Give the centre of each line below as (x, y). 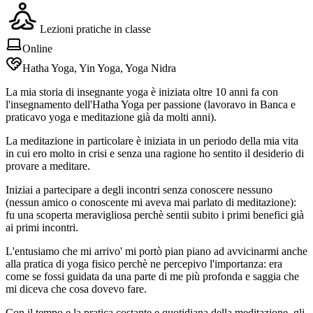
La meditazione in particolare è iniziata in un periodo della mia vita (152, 140)
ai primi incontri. (42, 227)
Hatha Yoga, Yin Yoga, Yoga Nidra (99, 68)
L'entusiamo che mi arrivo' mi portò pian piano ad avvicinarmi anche (156, 251)
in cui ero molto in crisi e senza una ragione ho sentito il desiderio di (155, 153)
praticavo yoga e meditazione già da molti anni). (111, 117)
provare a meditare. (48, 166)
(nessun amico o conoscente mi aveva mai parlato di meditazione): (151, 202)
